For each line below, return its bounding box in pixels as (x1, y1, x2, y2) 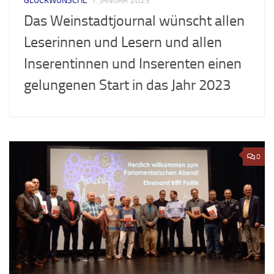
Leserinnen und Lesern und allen (24, 34, 222, 51)
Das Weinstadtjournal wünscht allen (24, 12, 245, 30)
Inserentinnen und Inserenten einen (24, 55, 242, 73)
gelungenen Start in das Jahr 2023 (24, 76, 231, 94)
